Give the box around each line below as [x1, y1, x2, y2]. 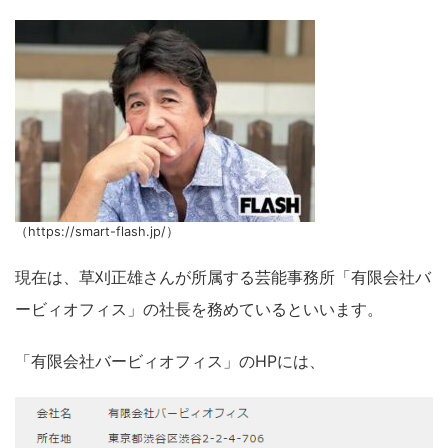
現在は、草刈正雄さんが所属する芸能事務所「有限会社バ [15, 267, 431, 288]
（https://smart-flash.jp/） [15, 224, 179, 240]
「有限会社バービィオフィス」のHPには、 [15, 351, 325, 372]
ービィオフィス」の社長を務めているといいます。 [15, 299, 383, 320]
